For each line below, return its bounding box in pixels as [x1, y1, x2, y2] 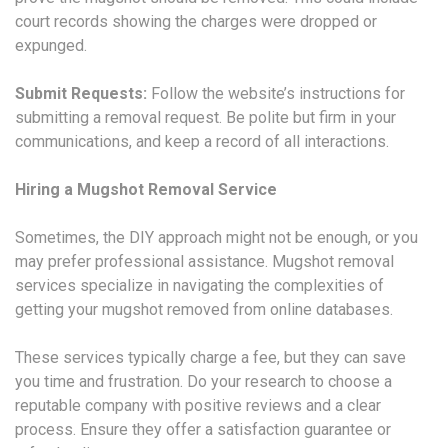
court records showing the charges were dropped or [15, 11, 377, 31]
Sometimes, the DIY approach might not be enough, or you [15, 227, 418, 247]
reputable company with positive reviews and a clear [15, 395, 381, 415]
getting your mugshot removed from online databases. [15, 299, 393, 319]
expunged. [15, 35, 87, 55]
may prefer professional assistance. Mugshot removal [15, 251, 394, 271]
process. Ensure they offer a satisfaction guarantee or [15, 419, 391, 439]
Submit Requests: [15, 83, 147, 103]
